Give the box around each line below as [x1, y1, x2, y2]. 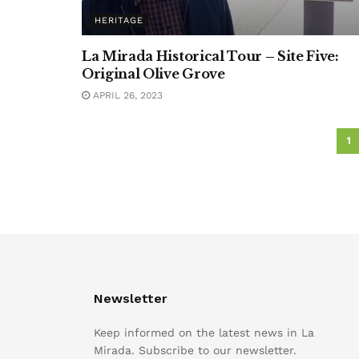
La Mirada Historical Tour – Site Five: [82, 48, 339, 64]
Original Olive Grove [82, 66, 225, 82]
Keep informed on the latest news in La [94, 326, 314, 339]
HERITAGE [95, 15, 143, 26]
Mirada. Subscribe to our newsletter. [94, 344, 296, 357]
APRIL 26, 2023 [90, 90, 163, 101]
